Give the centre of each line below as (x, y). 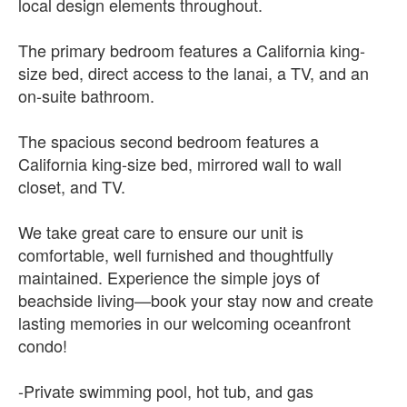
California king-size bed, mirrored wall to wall (180, 163)
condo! (43, 345)
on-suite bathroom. (86, 95)
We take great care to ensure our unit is (161, 231)
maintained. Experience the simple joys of (169, 277)
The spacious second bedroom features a (169, 140)
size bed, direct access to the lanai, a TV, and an (194, 72)
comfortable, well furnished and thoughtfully (176, 254)
